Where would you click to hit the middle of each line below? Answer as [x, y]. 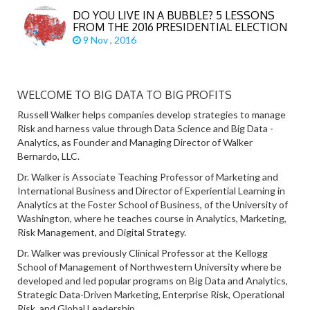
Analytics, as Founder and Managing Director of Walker [135, 142]
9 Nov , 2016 [111, 40]
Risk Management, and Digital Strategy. [102, 232]
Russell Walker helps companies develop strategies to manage [152, 115]
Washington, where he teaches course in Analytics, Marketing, [152, 218]
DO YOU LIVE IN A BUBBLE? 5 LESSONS [174, 15]
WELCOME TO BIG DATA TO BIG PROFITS [125, 95]
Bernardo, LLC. [48, 156]
